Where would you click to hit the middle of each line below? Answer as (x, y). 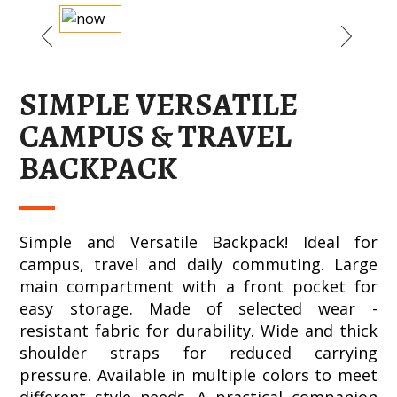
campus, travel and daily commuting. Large (198, 265)
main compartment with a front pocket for (198, 287)
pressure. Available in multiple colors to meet (198, 375)
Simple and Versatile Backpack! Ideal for (198, 242)
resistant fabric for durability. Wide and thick (198, 331)
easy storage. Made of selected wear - (198, 309)
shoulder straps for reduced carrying (198, 353)
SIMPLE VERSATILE (159, 105)
